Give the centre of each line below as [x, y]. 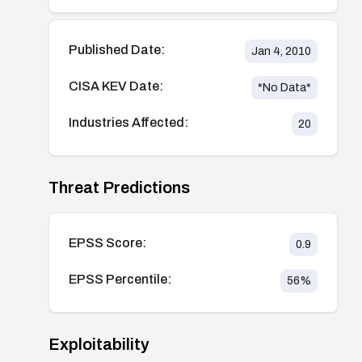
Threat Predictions [119, 187]
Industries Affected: [128, 122]
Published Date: [117, 49]
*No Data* [284, 87]
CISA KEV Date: [116, 86]
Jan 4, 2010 [281, 51]
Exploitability [99, 344]
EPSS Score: [107, 242]
